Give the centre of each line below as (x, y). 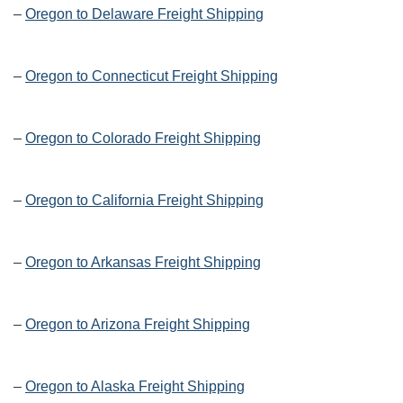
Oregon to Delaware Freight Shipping (144, 13)
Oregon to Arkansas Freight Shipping (143, 262)
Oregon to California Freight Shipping (144, 200)
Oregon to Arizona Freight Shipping (138, 324)
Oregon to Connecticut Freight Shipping (152, 76)
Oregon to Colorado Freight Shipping (143, 138)
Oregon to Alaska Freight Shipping (135, 386)
